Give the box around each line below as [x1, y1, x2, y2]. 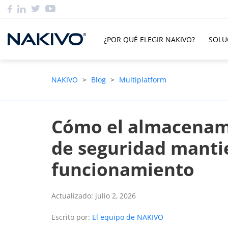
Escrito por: [51, 212, 92, 222]
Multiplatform [119, 75, 166, 84]
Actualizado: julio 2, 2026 [51, 191, 136, 201]
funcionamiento [51, 157, 194, 181]
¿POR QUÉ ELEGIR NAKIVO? [104, 35, 195, 44]
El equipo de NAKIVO [92, 212, 163, 222]
